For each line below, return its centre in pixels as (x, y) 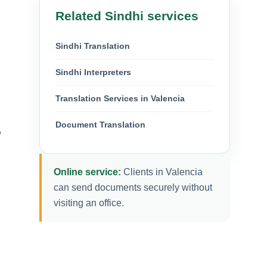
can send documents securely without (133, 187)
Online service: (87, 172)
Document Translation (100, 124)
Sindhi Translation (93, 46)
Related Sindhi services (127, 15)
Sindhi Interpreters (93, 72)
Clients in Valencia (162, 172)
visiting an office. (89, 203)
